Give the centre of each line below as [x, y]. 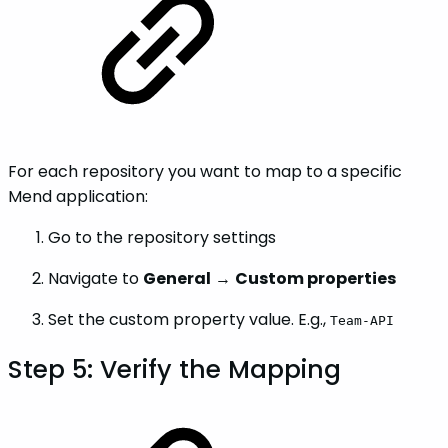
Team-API [362, 321]
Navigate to [95, 279]
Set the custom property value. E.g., [189, 320]
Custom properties [315, 279]
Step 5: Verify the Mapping [174, 370]
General [177, 279]
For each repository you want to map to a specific [205, 172]
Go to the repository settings [162, 238]
